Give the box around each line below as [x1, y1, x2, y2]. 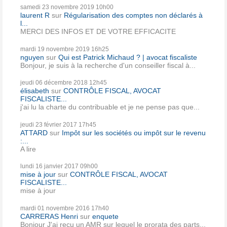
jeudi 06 [20, 79, 43, 87]
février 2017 [44, 121, 77, 128]
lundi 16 [20, 163, 43, 170]
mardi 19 [20, 45, 45, 53]
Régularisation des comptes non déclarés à [64, 11, 203, 20]
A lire [20, 144, 36, 153]
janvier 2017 [44, 163, 79, 170]
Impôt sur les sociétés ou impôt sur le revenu [62, 128, 206, 137]
